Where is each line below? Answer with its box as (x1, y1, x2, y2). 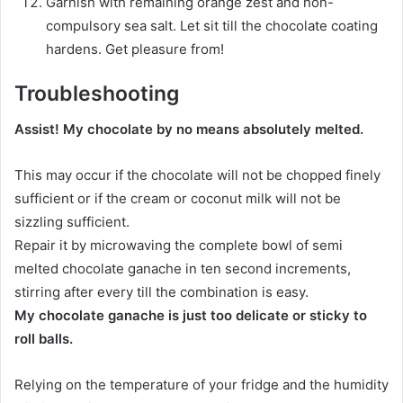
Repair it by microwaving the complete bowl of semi (14, 237, 343, 255)
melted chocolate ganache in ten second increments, (14, 260, 351, 278)
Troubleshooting (14, 80, 179, 106)
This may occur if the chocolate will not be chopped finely (14, 166, 381, 184)
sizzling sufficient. (14, 213, 130, 231)
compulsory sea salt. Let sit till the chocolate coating (46, 16, 378, 34)
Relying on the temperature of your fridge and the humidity (14, 376, 389, 394)
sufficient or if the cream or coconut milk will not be (14, 190, 341, 208)
